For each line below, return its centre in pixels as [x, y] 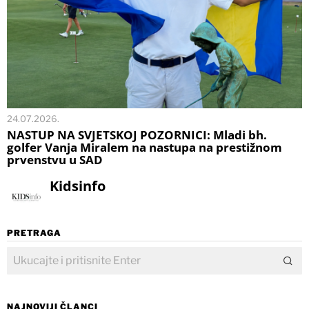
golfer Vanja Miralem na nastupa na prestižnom [144, 147]
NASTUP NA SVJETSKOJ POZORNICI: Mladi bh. [137, 134]
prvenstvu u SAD [55, 159]
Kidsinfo [77, 186]
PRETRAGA [34, 232]
